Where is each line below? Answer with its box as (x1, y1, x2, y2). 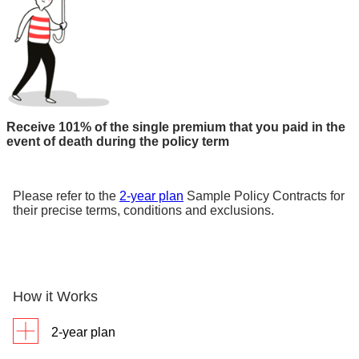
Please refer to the (13, 188, 119, 203)
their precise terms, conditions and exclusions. (13, 203, 274, 217)
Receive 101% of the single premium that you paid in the (6, 119, 345, 134)
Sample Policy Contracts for (184, 188, 345, 203)
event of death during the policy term (6, 134, 229, 148)
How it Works (13, 288, 98, 305)
